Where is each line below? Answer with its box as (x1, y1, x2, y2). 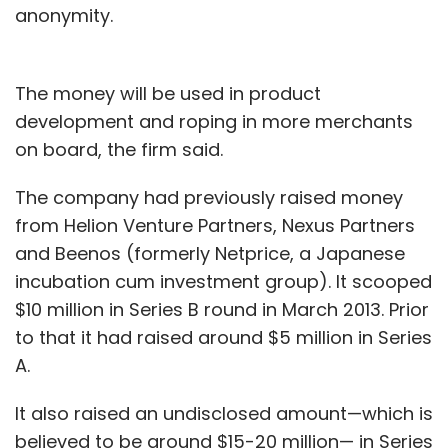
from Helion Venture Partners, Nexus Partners (15, 212, 415, 238)
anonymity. (15, 2, 113, 28)
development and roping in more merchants (15, 108, 413, 134)
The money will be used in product (15, 80, 321, 106)
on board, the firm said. (15, 136, 223, 162)
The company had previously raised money (15, 184, 403, 210)
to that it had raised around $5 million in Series (15, 324, 432, 350)
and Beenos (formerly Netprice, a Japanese (15, 240, 405, 266)
